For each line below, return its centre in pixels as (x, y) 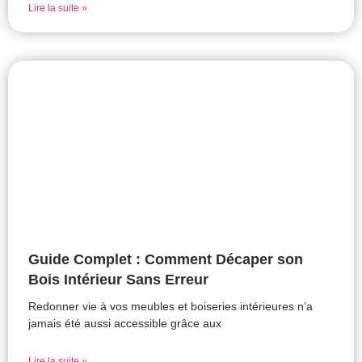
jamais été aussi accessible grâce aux (125, 324)
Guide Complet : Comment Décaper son (166, 260)
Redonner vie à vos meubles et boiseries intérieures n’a (170, 307)
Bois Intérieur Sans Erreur (118, 280)
